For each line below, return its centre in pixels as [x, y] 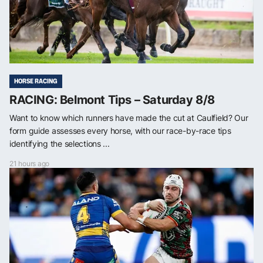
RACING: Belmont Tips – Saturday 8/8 [112, 100]
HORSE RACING [36, 81]
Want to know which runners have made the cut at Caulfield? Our [129, 118]
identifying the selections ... [60, 144]
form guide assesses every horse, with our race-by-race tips [120, 131]
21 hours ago [30, 164]
